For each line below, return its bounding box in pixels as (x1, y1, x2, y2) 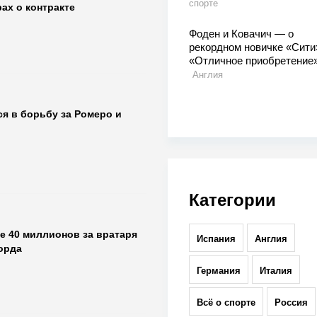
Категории (188, 190, 276, 210)
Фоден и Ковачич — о (188, 28, 294, 40)
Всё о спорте (196, 297, 255, 309)
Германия (196, 265, 241, 277)
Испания (196, 234, 236, 245)
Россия (274, 297, 308, 309)
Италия (259, 265, 292, 277)
